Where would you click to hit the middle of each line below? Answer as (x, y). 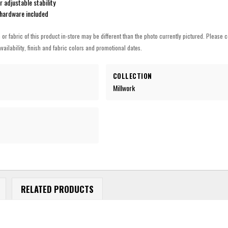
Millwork (124, 88)
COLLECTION (132, 76)
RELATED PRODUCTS (57, 189)
